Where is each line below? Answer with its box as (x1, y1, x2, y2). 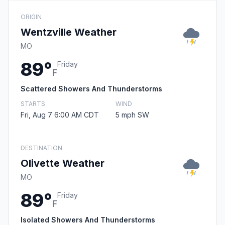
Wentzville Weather (21, 26, 117, 39)
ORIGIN (21, 13, 42, 21)
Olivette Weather (21, 157, 104, 170)
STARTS (21, 100, 45, 108)
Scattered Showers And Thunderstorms (21, 84, 162, 93)
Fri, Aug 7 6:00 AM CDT (21, 110, 99, 120)
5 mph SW (116, 110, 149, 120)
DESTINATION (21, 144, 62, 152)
